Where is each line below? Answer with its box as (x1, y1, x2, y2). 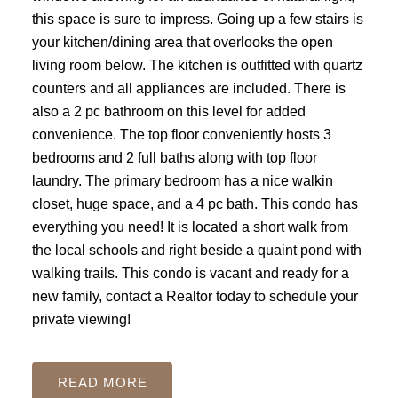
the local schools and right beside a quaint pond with (31, 241, 362, 258)
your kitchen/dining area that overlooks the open (31, 33, 333, 50)
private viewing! (31, 310, 131, 327)
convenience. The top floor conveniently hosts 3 (31, 125, 331, 142)
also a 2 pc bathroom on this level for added (31, 102, 306, 119)
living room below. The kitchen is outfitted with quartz (31, 56, 362, 73)
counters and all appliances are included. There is (31, 79, 346, 96)
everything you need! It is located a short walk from (31, 218, 348, 235)
